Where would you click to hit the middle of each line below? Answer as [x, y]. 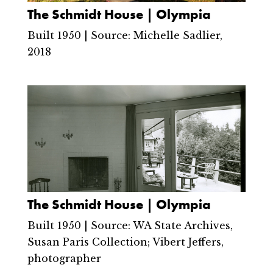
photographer [64, 258]
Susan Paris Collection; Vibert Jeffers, [125, 242]
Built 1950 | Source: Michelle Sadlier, [125, 35]
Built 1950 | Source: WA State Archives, [130, 225]
